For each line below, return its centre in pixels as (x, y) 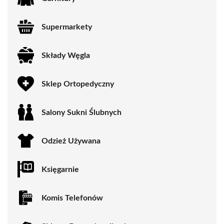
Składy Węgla (66, 55)
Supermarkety (67, 27)
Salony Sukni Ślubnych (81, 112)
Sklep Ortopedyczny (78, 84)
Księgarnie (60, 169)
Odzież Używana (71, 141)
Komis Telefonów (72, 198)
